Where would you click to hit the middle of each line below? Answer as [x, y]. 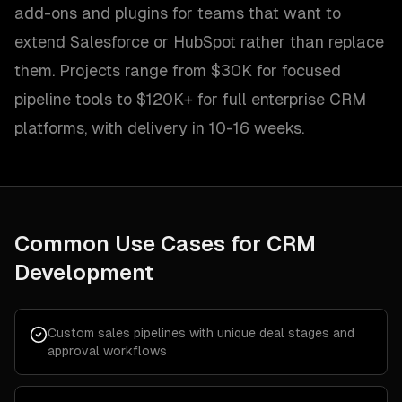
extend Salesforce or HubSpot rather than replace [199, 42]
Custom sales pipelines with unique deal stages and [201, 333]
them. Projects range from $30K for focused [178, 70]
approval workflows [107, 351]
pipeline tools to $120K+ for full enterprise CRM [190, 99]
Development [84, 272]
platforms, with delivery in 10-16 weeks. [159, 128]
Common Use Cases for [140, 244]
